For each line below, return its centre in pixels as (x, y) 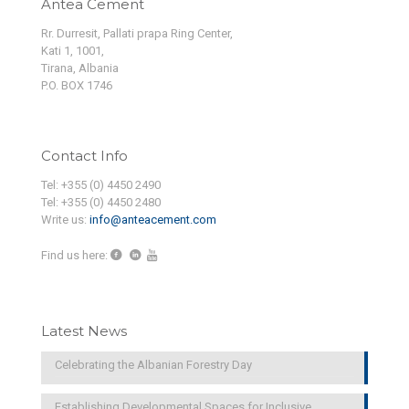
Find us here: (74, 256)
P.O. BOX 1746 (77, 86)
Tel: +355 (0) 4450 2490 (101, 185)
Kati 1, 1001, (73, 51)
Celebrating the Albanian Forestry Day (153, 365)
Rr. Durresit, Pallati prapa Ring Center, (137, 34)
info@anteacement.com (153, 220)
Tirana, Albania (80, 68)
